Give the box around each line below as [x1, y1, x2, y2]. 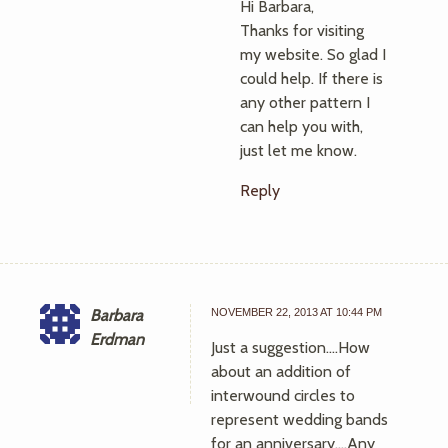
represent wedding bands [211, 410, 388, 429]
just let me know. [240, 141, 357, 160]
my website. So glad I [240, 45, 386, 64]
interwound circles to [211, 386, 355, 405]
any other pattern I [240, 93, 370, 112]
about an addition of [211, 362, 351, 381]
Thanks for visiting [240, 21, 364, 40]
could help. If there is [240, 69, 383, 88]
